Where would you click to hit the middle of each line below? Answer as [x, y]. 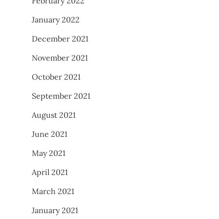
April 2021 [50, 172]
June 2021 [50, 134]
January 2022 [56, 19]
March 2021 [53, 191]
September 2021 [61, 96]
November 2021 [60, 57]
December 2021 [60, 38]
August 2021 [54, 115]
